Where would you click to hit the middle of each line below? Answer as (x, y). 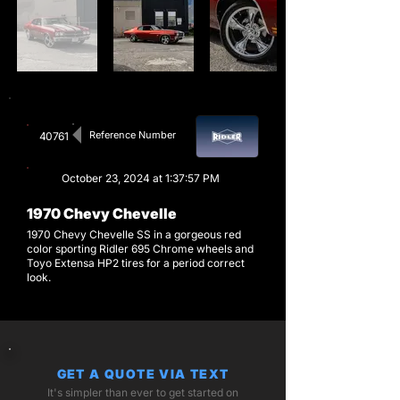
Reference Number (132, 135)
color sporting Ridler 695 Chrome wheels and (140, 249)
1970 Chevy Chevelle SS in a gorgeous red (134, 234)
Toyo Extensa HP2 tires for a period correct (136, 263)
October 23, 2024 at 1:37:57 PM (140, 178)
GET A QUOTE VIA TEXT (143, 374)
